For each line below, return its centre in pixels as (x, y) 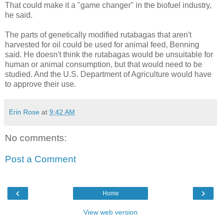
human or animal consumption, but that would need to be (104, 64)
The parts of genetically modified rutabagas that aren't (98, 35)
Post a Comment (40, 159)
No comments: (36, 138)
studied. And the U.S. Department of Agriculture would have (108, 74)
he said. (19, 15)
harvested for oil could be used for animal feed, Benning (102, 44)
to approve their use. (40, 84)
